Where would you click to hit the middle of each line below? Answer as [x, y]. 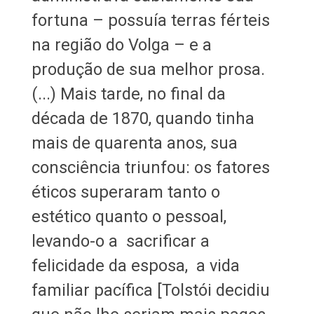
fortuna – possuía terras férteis [150, 20]
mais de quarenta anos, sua [134, 143]
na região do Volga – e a [121, 45]
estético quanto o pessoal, [129, 216]
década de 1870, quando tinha [143, 118]
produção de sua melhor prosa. [148, 69]
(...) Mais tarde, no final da [128, 94]
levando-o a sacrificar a [120, 241]
